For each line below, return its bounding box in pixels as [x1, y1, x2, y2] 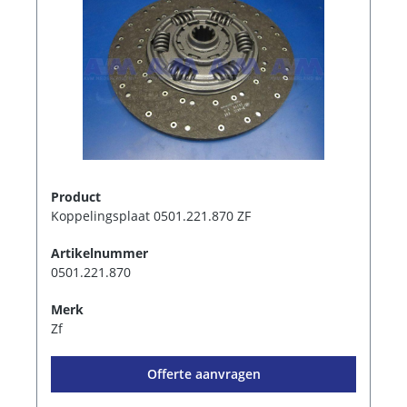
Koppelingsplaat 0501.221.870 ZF [51, 206, 251, 224]
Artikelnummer [51, 243, 148, 262]
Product [51, 187, 101, 205]
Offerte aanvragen [146, 364, 261, 382]
